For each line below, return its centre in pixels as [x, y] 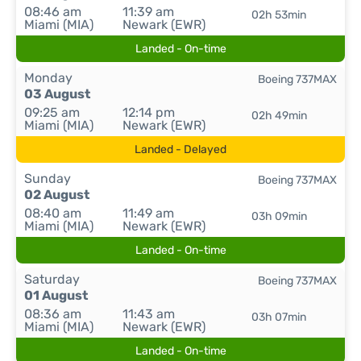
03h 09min [279, 216]
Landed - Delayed [180, 149]
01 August [56, 295]
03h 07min [279, 317]
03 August [57, 94]
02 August [57, 195]
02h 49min [279, 116]
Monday [48, 78]
